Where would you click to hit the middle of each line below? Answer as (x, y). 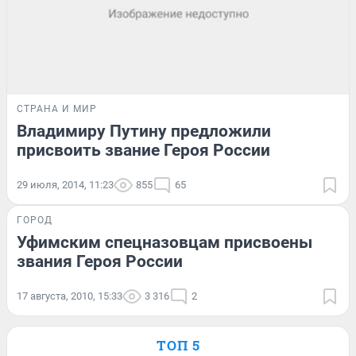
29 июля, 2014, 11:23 (65, 184)
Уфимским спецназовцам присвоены (164, 242)
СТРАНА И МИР (57, 108)
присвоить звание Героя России (143, 150)
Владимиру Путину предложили (144, 131)
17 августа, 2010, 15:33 (70, 296)
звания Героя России (100, 261)
